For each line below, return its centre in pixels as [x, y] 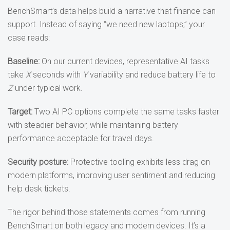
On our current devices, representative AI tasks [124, 61]
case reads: [29, 38]
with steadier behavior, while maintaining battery [93, 125]
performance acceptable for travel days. [81, 138]
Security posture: [38, 162]
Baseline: [24, 61]
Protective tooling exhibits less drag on [139, 162]
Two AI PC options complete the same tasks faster [126, 112]
